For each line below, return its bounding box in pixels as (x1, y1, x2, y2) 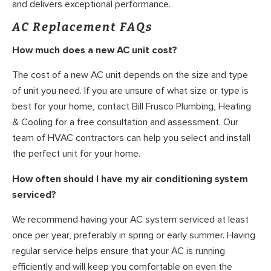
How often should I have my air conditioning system (12, 172, 248, 185)
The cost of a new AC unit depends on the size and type (12, 69, 248, 82)
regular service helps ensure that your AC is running (12, 245, 225, 258)
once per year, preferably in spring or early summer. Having (12, 229, 255, 242)
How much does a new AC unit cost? (12, 44, 177, 56)
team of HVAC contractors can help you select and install (12, 132, 250, 145)
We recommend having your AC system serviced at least (12, 214, 249, 226)
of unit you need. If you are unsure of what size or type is (12, 85, 249, 97)
